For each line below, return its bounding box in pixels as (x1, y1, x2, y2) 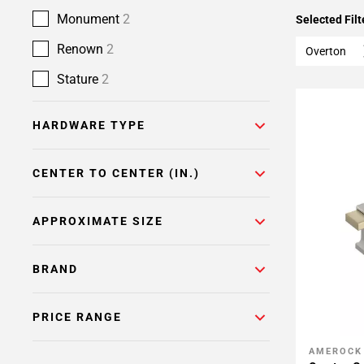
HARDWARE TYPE (32, 119, 145, 132)
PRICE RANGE (32, 310, 122, 323)
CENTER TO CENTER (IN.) (32, 167, 200, 180)
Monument (57, 11, 123, 27)
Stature (57, 71, 102, 87)
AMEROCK (309, 346, 362, 357)
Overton (305, 44, 346, 58)
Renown (57, 41, 106, 57)
